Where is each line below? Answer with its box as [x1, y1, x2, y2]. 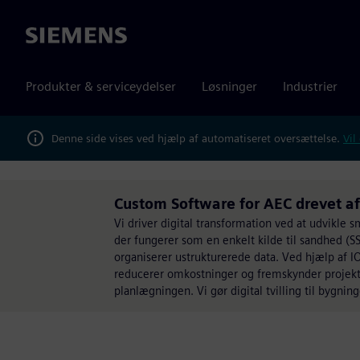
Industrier [283, 79, 337, 94]
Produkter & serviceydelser [26, 79, 176, 94]
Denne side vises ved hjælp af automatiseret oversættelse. [51, 131, 343, 145]
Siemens [26, 28, 72, 44]
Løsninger [202, 79, 257, 94]
